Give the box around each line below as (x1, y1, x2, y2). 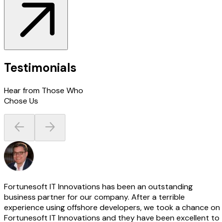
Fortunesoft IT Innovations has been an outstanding (4, 181, 193, 192)
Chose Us (4, 96, 38, 107)
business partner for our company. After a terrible (4, 192, 185, 203)
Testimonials (4, 60, 76, 76)
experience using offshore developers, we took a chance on (4, 202, 220, 213)
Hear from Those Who (4, 85, 83, 96)
